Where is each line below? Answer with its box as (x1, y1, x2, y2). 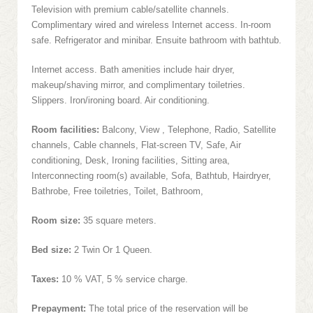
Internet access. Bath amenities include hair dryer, (31, 64, 235, 75)
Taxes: (31, 274, 59, 284)
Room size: (31, 215, 80, 226)
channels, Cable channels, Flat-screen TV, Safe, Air (31, 140, 241, 150)
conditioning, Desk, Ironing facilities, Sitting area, (31, 155, 230, 166)
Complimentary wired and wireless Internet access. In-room (31, 20, 271, 30)
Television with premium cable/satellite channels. (31, 4, 229, 15)
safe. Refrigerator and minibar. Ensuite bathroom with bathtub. (31, 35, 282, 45)
